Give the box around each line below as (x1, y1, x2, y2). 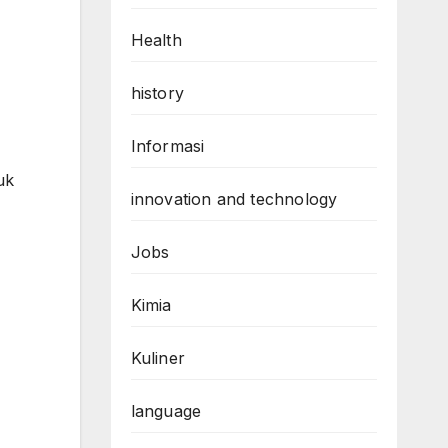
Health (130, 29, 182, 50)
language (130, 400, 202, 421)
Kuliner (130, 347, 185, 368)
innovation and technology (130, 188, 338, 209)
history (130, 82, 184, 103)
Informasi (130, 135, 205, 156)
